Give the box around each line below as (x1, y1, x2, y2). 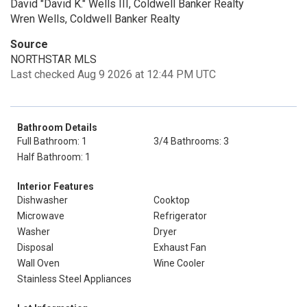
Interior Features (17, 181, 94, 192)
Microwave (17, 210, 64, 221)
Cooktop (153, 195, 190, 206)
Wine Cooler (153, 258, 205, 269)
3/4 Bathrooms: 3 (153, 136, 229, 147)
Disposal (17, 242, 53, 253)
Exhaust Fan (153, 242, 206, 253)
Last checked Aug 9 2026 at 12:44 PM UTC (10, 68, 216, 81)
